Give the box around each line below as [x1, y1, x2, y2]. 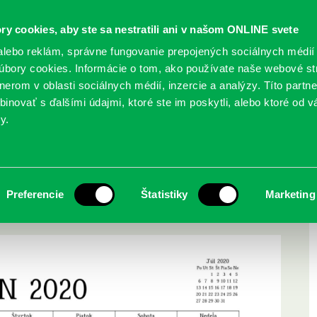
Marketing [265, 188, 316, 200]
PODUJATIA [106, 85, 173, 107]
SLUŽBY [35, 85, 82, 107]
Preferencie [6, 188, 64, 200]
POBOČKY [190, 85, 250, 107]
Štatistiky [141, 188, 188, 200]
